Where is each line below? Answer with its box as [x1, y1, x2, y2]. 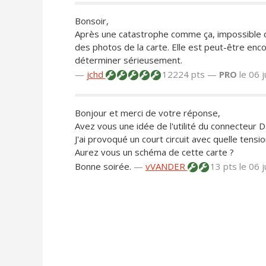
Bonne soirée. [74, 160, 131, 173]
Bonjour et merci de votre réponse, [74, 107, 220, 119]
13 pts [207, 160, 239, 173]
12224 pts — [159, 68, 219, 81]
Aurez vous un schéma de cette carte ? [74, 146, 234, 159]
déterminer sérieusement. [74, 54, 182, 66]
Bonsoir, [74, 15, 109, 27]
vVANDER [145, 160, 188, 173]
